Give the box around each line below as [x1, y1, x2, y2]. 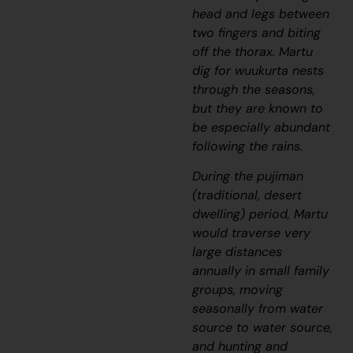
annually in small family [192, 262, 330, 280]
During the [192, 168, 258, 185]
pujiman [257, 168, 304, 185]
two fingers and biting [192, 24, 321, 41]
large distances [192, 243, 283, 261]
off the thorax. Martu [192, 43, 314, 60]
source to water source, [192, 319, 333, 336]
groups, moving [192, 281, 284, 299]
